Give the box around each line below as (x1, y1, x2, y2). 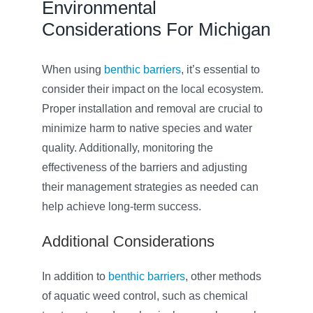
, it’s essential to (180, 64, 260, 76)
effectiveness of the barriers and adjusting (41, 161, 247, 174)
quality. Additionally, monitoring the (41, 142, 213, 154)
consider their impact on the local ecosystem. (41, 83, 263, 96)
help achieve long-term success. (41, 201, 201, 213)
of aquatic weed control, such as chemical (41, 290, 248, 303)
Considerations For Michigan (41, 18, 270, 40)
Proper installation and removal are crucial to (41, 103, 263, 115)
